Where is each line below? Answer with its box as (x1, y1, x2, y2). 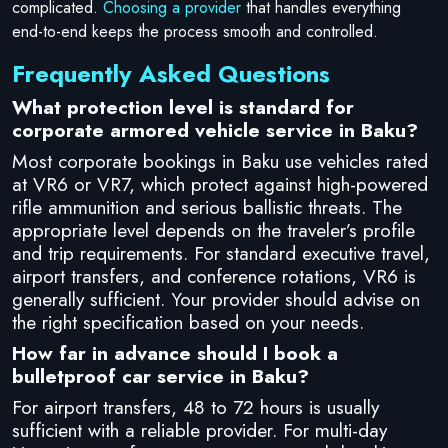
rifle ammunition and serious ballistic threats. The (12, 192, 402, 221)
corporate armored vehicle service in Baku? (12, 115, 418, 144)
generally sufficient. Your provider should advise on (12, 284, 420, 313)
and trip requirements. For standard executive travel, (12, 238, 430, 267)
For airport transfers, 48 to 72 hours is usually (12, 392, 379, 421)
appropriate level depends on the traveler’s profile (12, 215, 415, 244)
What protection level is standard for (12, 92, 354, 121)
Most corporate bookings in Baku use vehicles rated (12, 146, 428, 175)
